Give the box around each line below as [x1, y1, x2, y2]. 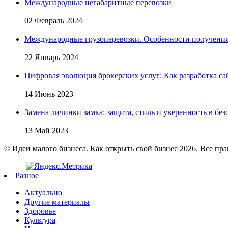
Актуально [24, 188, 62, 197]
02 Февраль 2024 [24, 16, 82, 25]
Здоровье [24, 206, 56, 215]
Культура [24, 215, 55, 224]
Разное [15, 170, 39, 180]
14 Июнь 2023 [24, 89, 73, 98]
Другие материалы [24, 197, 90, 206]
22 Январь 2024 [24, 52, 78, 62]
